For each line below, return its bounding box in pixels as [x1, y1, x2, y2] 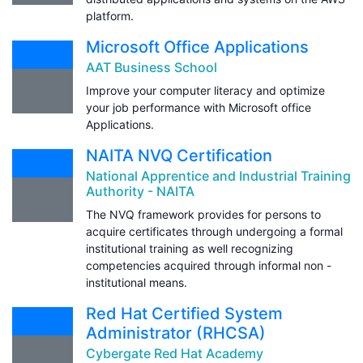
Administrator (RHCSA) [86, 322, 266, 343]
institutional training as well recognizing [86, 241, 293, 255]
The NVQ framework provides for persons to [86, 207, 321, 221]
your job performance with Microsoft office [86, 100, 311, 114]
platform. [86, 8, 134, 23]
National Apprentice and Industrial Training [86, 167, 351, 184]
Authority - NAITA [86, 182, 194, 199]
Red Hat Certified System [86, 303, 283, 323]
